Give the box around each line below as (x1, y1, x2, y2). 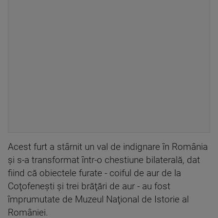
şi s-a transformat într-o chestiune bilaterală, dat (8, 155, 200, 165)
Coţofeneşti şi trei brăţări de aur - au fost (8, 181, 170, 192)
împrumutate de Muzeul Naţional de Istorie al (8, 194, 189, 205)
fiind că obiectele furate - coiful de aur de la (8, 168, 181, 179)
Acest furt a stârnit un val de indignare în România (8, 142, 208, 152)
